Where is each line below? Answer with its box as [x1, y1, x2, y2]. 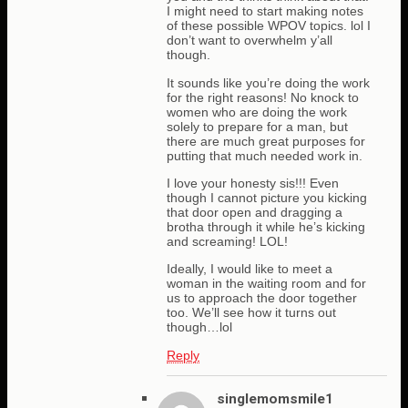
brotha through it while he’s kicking [167, 219, 365, 235]
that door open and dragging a [167, 205, 342, 220]
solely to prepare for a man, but [167, 118, 348, 134]
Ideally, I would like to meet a [167, 261, 332, 277]
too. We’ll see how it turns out [167, 305, 336, 321]
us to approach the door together [167, 291, 357, 306]
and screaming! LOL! [167, 234, 288, 250]
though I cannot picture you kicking [167, 190, 367, 206]
